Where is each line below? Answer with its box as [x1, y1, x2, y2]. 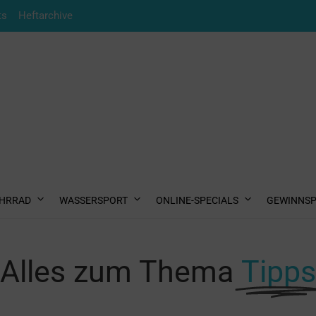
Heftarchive [18, 9, 73, 22]
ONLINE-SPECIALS [156, 195, 238, 206]
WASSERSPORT [59, 195, 128, 206]
